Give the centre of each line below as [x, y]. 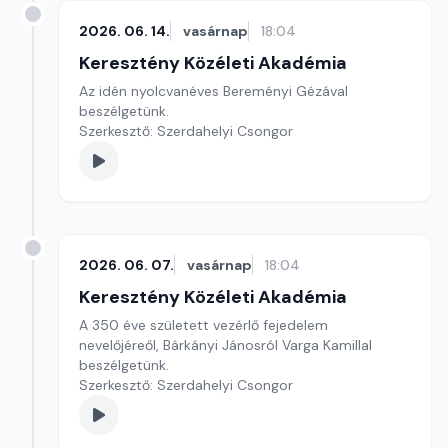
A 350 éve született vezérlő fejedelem [203, 325]
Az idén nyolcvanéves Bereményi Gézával [213, 91]
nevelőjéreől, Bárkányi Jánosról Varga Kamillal [225, 345]
